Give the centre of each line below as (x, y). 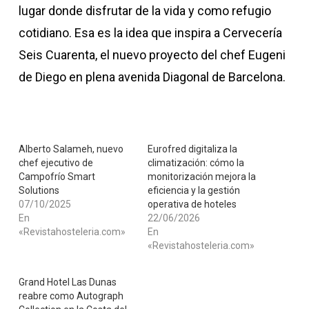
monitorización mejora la (201, 177)
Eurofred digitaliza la (192, 149)
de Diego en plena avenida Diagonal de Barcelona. (152, 77)
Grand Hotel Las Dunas (67, 282)
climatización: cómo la (196, 163)
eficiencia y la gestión (193, 190)
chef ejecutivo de (56, 163)
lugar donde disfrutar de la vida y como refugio (144, 11)
